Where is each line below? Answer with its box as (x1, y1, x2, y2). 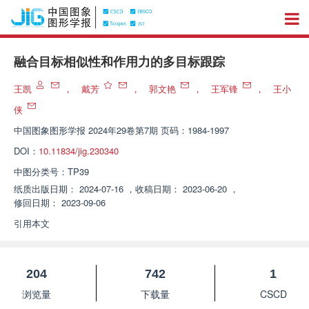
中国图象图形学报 (14, 123, 86, 137)
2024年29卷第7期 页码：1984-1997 (88, 123, 229, 137)
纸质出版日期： (14, 182, 77, 195)
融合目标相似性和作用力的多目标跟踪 (14, 55, 225, 69)
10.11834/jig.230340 (39, 144, 119, 157)
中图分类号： (14, 165, 68, 178)
